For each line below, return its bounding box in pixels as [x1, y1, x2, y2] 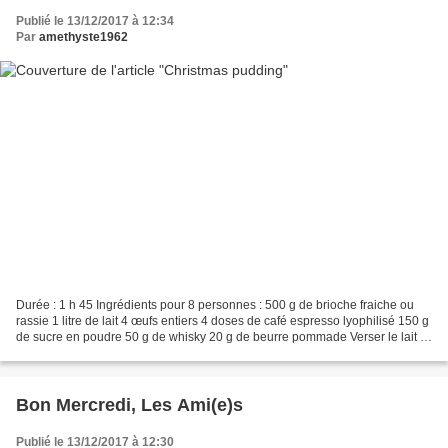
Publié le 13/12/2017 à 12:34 [16, 14, 174, 29]
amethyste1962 [39, 30, 128, 45]
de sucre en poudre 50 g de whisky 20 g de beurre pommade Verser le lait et [16, 329, 430, 344]
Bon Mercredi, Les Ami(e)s [16, 394, 243, 415]
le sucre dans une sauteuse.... [16, 345, 178, 360]
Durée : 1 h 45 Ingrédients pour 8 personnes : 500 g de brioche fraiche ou [16, 297, 414, 312]
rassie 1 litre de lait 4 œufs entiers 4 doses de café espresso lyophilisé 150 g [16, 313, 429, 328]
